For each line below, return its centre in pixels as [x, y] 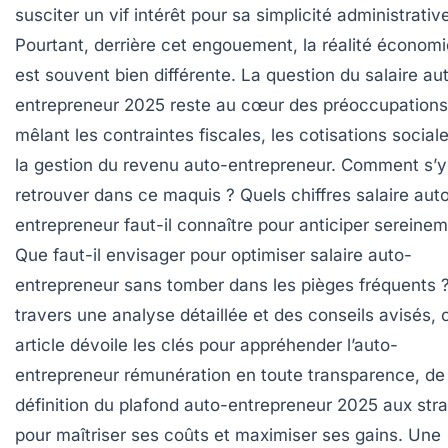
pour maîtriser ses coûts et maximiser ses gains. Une [228, 434]
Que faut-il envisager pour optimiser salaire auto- [213, 254]
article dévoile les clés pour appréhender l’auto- [206, 344]
